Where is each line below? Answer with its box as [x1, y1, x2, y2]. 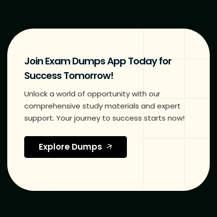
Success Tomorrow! [24, 69, 113, 83]
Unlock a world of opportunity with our [24, 89, 160, 99]
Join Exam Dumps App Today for [24, 54, 171, 68]
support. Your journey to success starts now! [24, 113, 185, 124]
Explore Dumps [39, 141, 102, 153]
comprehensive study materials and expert [24, 101, 181, 111]
